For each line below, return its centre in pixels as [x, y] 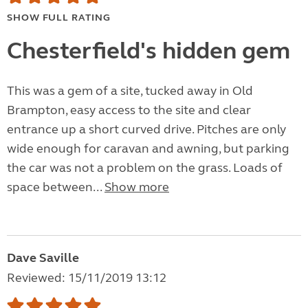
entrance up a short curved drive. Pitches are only [146, 130]
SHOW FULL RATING [59, 18]
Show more [137, 187]
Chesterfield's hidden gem [148, 51]
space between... [56, 187]
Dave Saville [43, 258]
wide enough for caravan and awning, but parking [148, 149]
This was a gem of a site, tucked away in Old [130, 91]
